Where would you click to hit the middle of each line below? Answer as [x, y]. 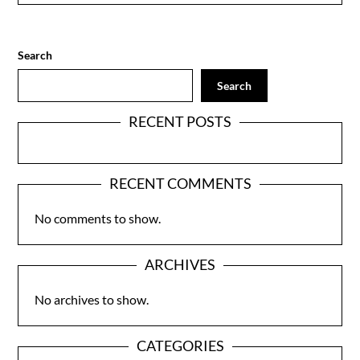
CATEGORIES [180, 346]
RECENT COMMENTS [180, 184]
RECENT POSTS [180, 122]
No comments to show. [98, 219]
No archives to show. [92, 300]
